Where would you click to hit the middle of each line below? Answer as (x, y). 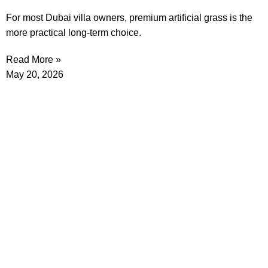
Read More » (33, 60)
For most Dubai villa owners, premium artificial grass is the (129, 18)
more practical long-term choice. (74, 33)
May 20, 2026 (35, 75)
